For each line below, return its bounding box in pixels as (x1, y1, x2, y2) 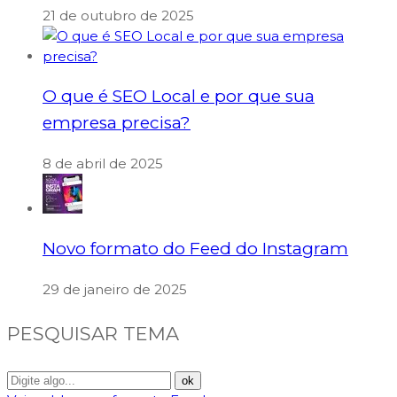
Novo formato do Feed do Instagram (43, 238, 348, 260)
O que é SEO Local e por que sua (43, 86, 315, 107)
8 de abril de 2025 (43, 155, 163, 173)
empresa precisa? (43, 113, 191, 134)
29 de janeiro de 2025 (43, 281, 187, 299)
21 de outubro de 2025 (43, 7, 194, 25)
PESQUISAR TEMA (7, 323, 179, 346)
